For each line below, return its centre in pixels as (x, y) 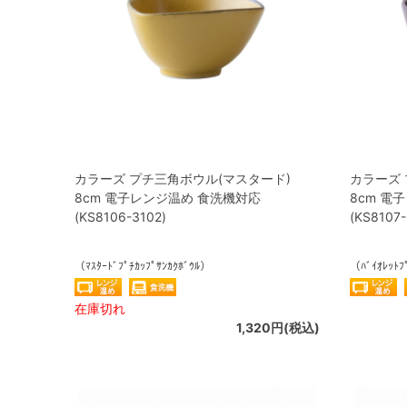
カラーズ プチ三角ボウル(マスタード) (183, 179)
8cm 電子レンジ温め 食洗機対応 (168, 198)
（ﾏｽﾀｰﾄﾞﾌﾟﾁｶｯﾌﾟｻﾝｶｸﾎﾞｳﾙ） (143, 266)
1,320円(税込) (278, 328)
